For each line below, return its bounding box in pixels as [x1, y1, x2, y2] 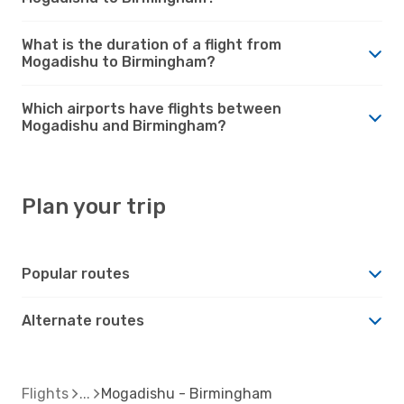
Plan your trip [22, 193, 166, 219]
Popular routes [22, 264, 130, 282]
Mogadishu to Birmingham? [22, 52, 216, 70]
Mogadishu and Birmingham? [22, 116, 226, 134]
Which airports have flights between [22, 99, 281, 117]
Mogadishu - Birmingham [101, 384, 272, 402]
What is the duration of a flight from [22, 35, 281, 53]
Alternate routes [22, 311, 144, 329]
